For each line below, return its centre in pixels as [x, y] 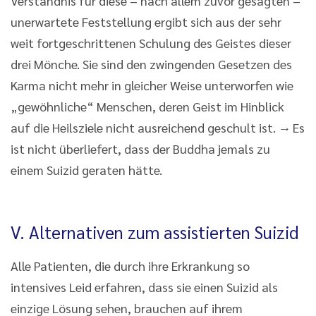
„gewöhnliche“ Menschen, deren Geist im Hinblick [147, 106]
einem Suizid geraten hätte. [86, 169]
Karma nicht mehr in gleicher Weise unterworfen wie [152, 85]
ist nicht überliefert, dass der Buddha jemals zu [140, 148]
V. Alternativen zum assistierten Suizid [155, 232]
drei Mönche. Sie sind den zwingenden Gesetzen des [151, 63]
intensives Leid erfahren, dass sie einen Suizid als [144, 286]
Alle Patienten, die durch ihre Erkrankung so [130, 265]
